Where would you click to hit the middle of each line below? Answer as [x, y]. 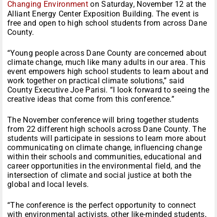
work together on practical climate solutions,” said [96, 81]
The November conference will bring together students [103, 120]
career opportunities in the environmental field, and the [104, 166]
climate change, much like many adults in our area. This [107, 62]
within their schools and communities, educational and [104, 157]
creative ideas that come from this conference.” [91, 99]
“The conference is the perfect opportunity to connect [101, 205]
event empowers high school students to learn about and [108, 72]
